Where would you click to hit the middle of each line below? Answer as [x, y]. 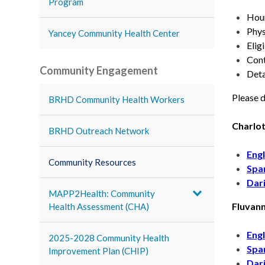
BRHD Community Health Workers [117, 99]
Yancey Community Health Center [114, 33]
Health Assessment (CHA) [99, 206]
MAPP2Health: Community [102, 193]
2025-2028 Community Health [109, 238]
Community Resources [93, 162]
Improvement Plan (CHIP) [99, 251]
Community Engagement [99, 70]
